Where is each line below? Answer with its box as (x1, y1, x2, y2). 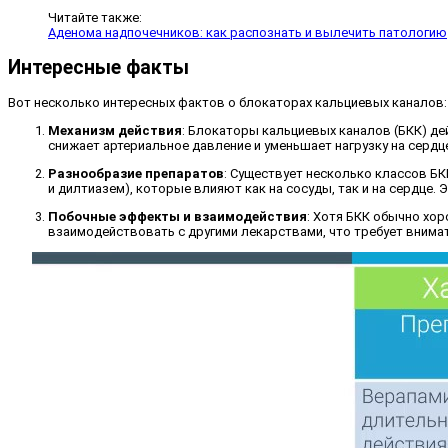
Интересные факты (8, 56, 189, 80)
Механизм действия (48, 123, 182, 139)
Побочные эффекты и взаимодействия (48, 209, 307, 225)
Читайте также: (48, 9, 142, 25)
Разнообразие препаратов (48, 166, 224, 182)
